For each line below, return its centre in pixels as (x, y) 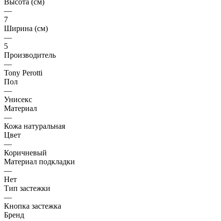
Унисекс (18, 99)
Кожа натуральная (35, 126)
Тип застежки (27, 188)
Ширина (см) (26, 28)
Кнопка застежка (33, 206)
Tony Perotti (23, 73)
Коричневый (25, 152)
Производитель (30, 55)
